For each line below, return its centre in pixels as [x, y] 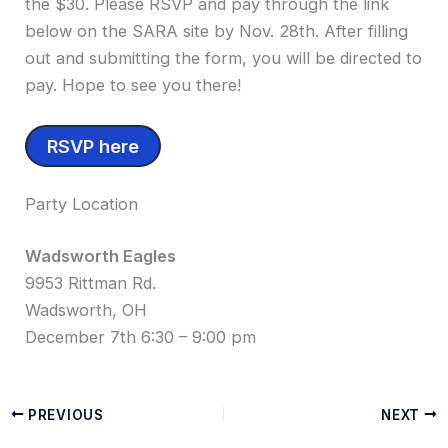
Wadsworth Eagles [101, 256]
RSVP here [93, 145]
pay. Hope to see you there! [133, 84]
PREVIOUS [64, 414]
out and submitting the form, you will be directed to [224, 57]
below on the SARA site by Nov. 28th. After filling [217, 30]
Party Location [82, 204]
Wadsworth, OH [86, 310]
